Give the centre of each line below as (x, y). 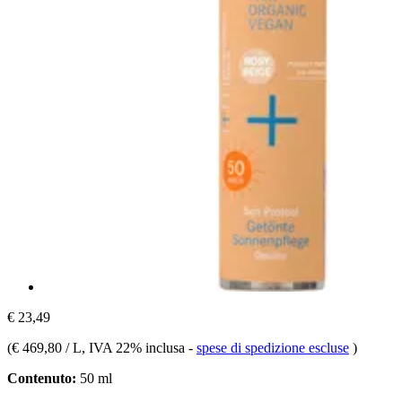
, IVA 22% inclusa (135, 347)
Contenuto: (42, 378)
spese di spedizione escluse (273, 347)
